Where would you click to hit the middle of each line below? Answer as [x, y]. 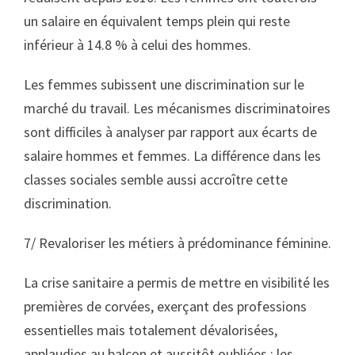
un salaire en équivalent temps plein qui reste [157, 21]
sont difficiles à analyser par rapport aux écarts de [170, 132]
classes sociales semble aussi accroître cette [156, 179]
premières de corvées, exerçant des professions [165, 306]
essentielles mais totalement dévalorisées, [151, 330]
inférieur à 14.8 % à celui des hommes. [137, 45]
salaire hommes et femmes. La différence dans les [172, 156]
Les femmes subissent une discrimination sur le [164, 84]
